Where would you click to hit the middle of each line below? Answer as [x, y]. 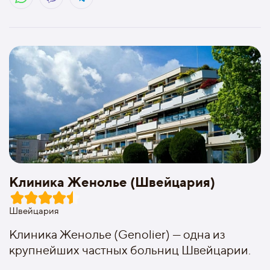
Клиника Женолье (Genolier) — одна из [117, 234]
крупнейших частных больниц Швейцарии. [130, 250]
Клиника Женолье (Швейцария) [112, 182]
